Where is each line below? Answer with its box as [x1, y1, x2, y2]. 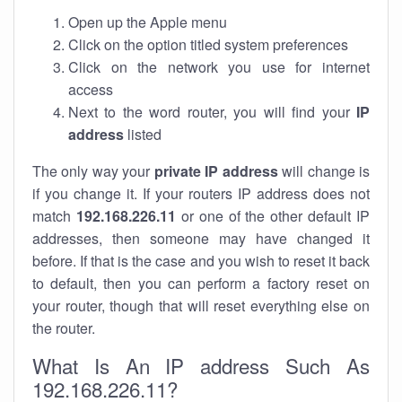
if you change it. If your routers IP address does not [32, 183, 370, 204]
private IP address [153, 161, 278, 181]
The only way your [32, 161, 154, 181]
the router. [32, 318, 95, 338]
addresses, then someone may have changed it [32, 228, 370, 249]
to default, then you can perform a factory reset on [32, 273, 370, 293]
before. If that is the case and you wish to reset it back [32, 250, 370, 271]
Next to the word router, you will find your [68, 101, 356, 122]
